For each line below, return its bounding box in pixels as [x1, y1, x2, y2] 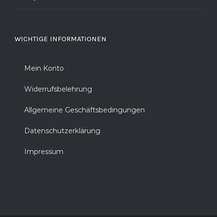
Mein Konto [24, 64, 64, 73]
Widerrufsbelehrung [24, 85, 92, 93]
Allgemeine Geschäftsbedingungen [24, 106, 145, 114]
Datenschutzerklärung [24, 126, 100, 135]
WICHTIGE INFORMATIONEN [15, 34, 107, 43]
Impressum [24, 147, 63, 156]
